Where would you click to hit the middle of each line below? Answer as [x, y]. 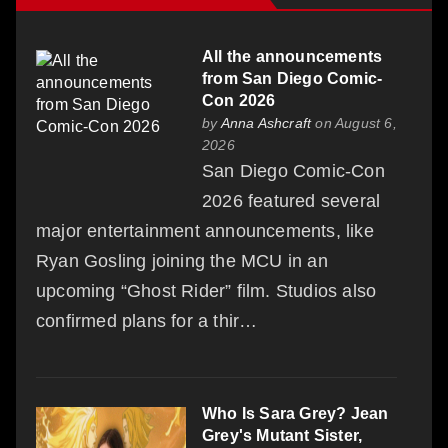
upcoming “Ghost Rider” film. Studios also [206, 290]
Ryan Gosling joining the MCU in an [182, 260]
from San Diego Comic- [292, 78]
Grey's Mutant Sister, [282, 435]
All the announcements [292, 56]
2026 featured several [291, 200]
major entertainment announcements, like [205, 230]
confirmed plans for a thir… [147, 320]
